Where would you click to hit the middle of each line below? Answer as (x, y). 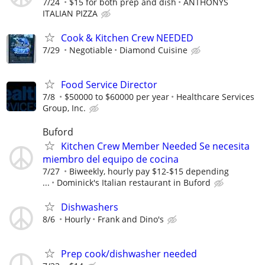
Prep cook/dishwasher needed (129, 253)
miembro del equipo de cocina (111, 159)
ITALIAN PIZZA (70, 13)
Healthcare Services (215, 97)
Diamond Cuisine (153, 50)
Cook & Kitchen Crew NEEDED (127, 38)
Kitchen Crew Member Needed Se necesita (155, 146)
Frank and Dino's (131, 219)
